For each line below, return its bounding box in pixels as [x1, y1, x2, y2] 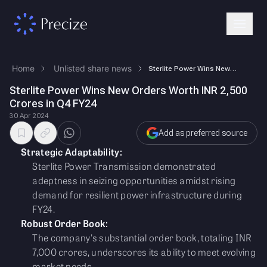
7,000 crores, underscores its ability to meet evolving [32, 245, 256, 259]
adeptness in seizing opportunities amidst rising [32, 173, 236, 187]
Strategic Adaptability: [21, 145, 122, 159]
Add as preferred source [159, 128, 247, 138]
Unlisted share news [54, 63, 132, 73]
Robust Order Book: [21, 216, 108, 230]
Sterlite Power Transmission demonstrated [32, 159, 216, 173]
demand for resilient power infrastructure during [32, 188, 243, 201]
